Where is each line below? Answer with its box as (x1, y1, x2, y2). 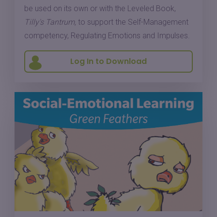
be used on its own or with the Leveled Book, (24, 4, 176, 14)
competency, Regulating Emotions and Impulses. (24, 31, 190, 41)
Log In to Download (70, 56, 147, 67)
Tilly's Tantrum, (24, 17, 76, 27)
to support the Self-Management (76, 17, 188, 27)
